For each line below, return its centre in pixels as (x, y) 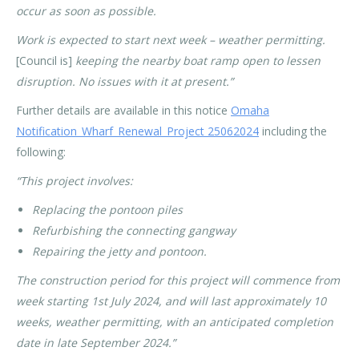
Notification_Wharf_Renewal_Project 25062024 (137, 131)
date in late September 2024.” (96, 343)
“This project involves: (75, 181)
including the (293, 131)
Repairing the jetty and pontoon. (119, 251)
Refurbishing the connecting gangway (134, 230)
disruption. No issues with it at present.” (125, 81)
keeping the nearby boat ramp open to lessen (198, 61)
